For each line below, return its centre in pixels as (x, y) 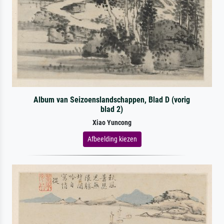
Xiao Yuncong (112, 122)
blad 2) (112, 109)
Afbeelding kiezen (112, 139)
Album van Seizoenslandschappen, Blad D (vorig (112, 99)
